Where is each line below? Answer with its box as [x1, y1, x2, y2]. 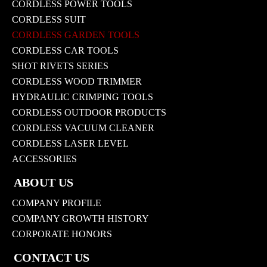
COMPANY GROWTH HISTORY [12, 213, 149, 223]
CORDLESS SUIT [12, 14, 86, 24]
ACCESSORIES [12, 153, 77, 164]
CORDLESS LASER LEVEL [12, 138, 129, 148]
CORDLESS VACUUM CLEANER [12, 122, 154, 133]
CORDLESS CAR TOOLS [12, 45, 119, 55]
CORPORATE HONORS [12, 228, 112, 239]
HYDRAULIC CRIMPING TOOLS [12, 91, 153, 102]
